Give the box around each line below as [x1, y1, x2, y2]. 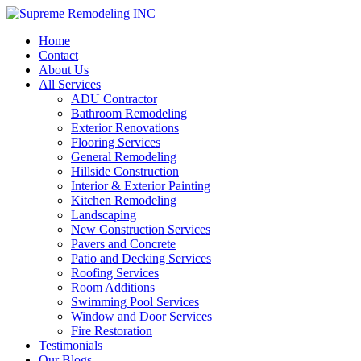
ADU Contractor [71, 92, 157, 106]
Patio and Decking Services [71, 251, 211, 265]
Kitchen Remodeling [71, 193, 176, 207]
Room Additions [71, 280, 155, 294]
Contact [39, 48, 78, 62]
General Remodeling [71, 150, 176, 164]
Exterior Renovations [71, 121, 179, 135]
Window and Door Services [71, 309, 212, 323]
